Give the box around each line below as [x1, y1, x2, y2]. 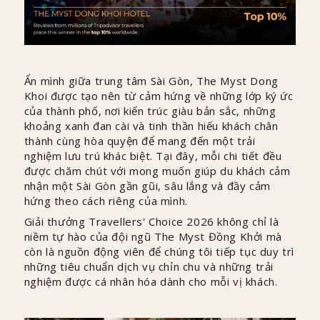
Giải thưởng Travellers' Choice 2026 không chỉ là [24, 214, 279, 229]
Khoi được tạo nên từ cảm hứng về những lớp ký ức [24, 88, 294, 103]
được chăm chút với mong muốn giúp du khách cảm [24, 163, 291, 178]
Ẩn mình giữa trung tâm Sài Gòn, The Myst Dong [24, 73, 279, 88]
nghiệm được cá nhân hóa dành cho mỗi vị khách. [24, 274, 278, 289]
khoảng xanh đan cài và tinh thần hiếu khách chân [24, 118, 279, 133]
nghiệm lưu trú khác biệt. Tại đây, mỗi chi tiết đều [24, 148, 282, 163]
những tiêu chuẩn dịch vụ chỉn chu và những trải [24, 259, 274, 274]
